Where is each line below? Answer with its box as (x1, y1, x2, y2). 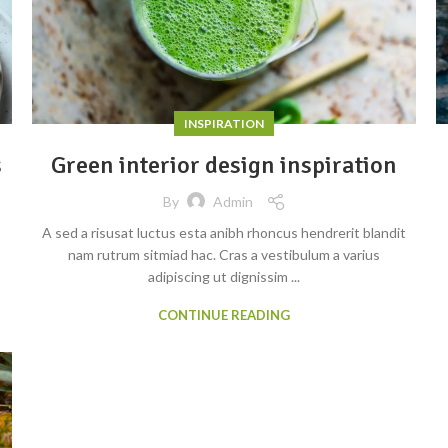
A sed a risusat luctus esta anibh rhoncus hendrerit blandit (42, 223, 406, 241)
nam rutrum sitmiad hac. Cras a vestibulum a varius (68, 245, 380, 263)
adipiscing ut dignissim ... (148, 267, 300, 285)
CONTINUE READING (158, 306, 290, 323)
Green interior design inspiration (51, 149, 397, 180)
